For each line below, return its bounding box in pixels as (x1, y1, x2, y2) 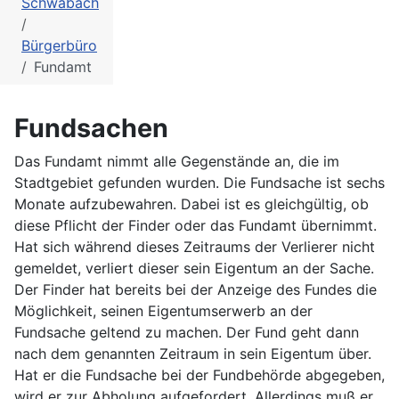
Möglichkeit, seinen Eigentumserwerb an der (14, 302, 313, 321)
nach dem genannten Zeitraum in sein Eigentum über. (14, 345, 371, 363)
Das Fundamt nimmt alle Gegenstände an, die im (14, 152, 339, 171)
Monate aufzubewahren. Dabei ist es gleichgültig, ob (14, 195, 369, 214)
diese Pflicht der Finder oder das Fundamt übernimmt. (14, 216, 377, 235)
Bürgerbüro (21, 37, 97, 55)
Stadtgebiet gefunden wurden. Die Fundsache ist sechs (14, 174, 385, 192)
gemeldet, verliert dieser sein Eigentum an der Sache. (14, 259, 374, 278)
